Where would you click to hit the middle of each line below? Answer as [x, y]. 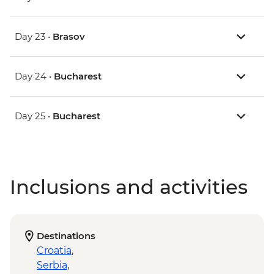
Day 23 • [34, 37]
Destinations [66, 236]
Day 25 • [34, 116]
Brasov [69, 37]
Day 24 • [34, 76]
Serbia [52, 265]
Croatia [54, 251]
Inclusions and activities [129, 187]
